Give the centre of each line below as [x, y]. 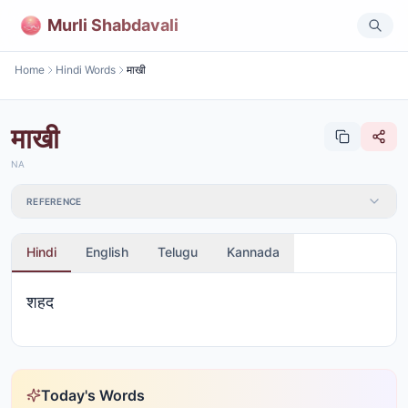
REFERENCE [54, 201]
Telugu [178, 252]
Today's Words [93, 395]
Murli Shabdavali [113, 25]
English [107, 252]
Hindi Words [86, 70]
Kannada [253, 252]
